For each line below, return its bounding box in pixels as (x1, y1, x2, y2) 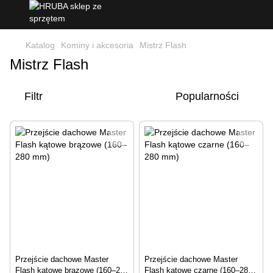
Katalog (26, 40, 55, 50)
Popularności (175, 90, 239, 102)
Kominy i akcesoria (61, 40, 133, 50)
